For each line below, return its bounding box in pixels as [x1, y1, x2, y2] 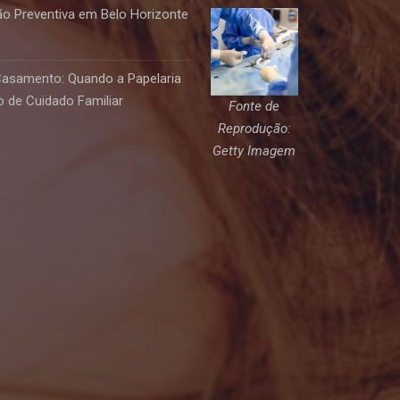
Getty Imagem [212, 142, 296, 159]
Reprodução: [217, 120, 291, 137]
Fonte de [229, 97, 280, 114]
